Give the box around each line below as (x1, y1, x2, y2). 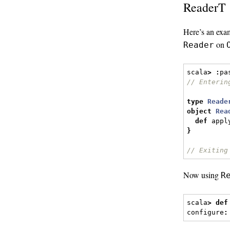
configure (187, 208, 224, 217)
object (187, 107, 212, 116)
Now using (183, 169, 221, 180)
